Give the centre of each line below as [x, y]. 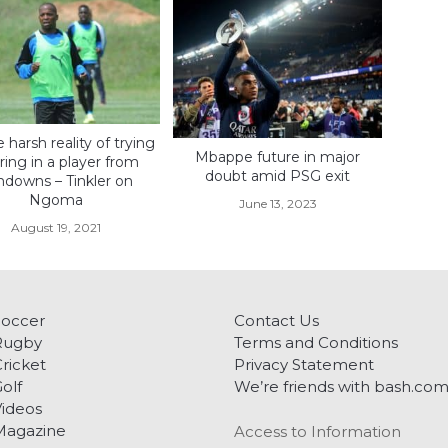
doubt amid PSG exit [278, 175]
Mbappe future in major [278, 156]
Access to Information [317, 432]
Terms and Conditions [316, 343]
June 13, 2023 [277, 203]
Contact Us [276, 321]
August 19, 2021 [55, 228]
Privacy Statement [304, 365]
